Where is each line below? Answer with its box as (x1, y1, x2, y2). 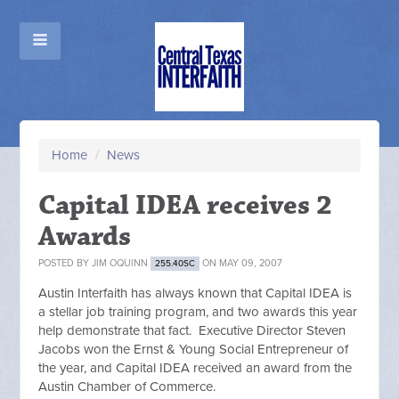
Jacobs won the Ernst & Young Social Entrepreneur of (38, 341, 349, 357)
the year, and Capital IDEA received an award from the (38, 360, 353, 376)
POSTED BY (38, 257, 93, 269)
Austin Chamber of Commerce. (38, 379, 216, 395)
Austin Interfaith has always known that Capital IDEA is (38, 285, 353, 301)
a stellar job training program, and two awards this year (38, 304, 358, 320)
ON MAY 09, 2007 (199, 257, 283, 269)
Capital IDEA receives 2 (38, 188, 333, 223)
